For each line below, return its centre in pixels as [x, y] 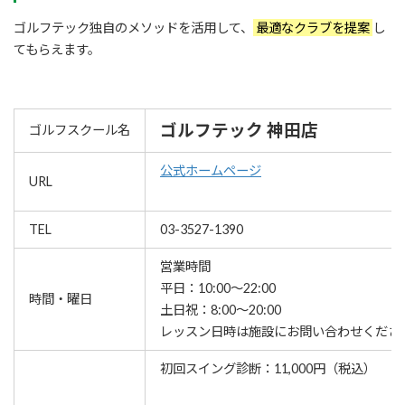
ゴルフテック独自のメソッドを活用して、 [133, 28]
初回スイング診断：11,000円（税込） [268, 369]
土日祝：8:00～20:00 [221, 310]
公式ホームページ [211, 171]
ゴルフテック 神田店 [239, 131]
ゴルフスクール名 [80, 130]
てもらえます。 [57, 50]
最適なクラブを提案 [313, 28]
